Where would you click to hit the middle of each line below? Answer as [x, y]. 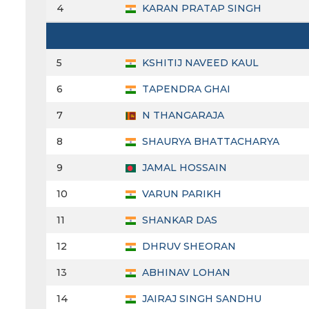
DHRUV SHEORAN [188, 247]
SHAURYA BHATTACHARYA [209, 142]
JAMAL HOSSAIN [183, 168]
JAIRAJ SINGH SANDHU [200, 299]
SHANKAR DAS [178, 220]
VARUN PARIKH [180, 194]
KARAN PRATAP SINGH [200, 9]
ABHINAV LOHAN [185, 273]
